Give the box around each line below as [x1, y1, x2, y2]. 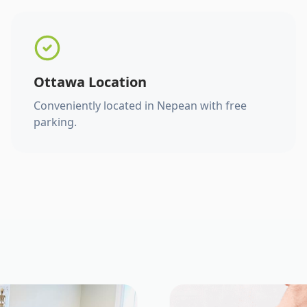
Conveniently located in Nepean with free [34, 98, 247, 113]
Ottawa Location [34, 73, 147, 91]
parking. [34, 114, 77, 130]
